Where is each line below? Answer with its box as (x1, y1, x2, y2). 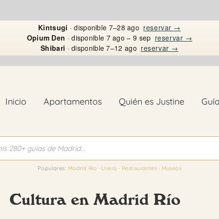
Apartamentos (43, 95, 102, 107)
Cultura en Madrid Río (9, 190, 180, 209)
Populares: (37, 165, 68, 172)
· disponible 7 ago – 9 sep (65, 33, 153, 43)
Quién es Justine (118, 95, 184, 107)
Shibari (41, 43, 66, 53)
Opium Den (26, 33, 66, 43)
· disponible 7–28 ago (67, 22, 142, 32)
